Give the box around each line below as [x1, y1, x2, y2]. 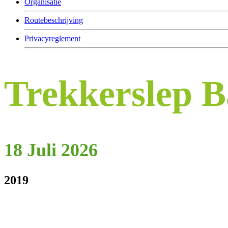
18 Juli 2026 [4, 140, 98, 161]
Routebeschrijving [24, 16, 83, 24]
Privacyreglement [24, 34, 80, 43]
